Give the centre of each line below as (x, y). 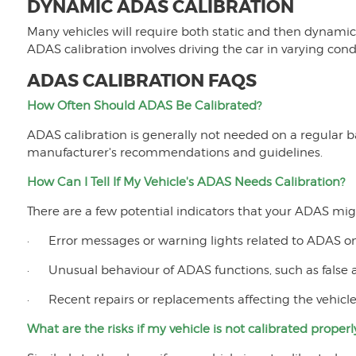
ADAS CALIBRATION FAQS (141, 81)
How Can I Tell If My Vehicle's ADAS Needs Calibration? (186, 182)
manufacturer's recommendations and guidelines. (174, 153)
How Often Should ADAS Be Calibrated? (144, 106)
